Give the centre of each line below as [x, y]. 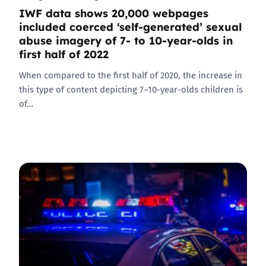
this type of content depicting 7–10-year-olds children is [131, 89]
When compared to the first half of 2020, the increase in [131, 75]
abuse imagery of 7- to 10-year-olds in [126, 40]
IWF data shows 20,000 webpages [114, 12]
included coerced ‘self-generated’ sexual [130, 26]
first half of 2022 [64, 53]
